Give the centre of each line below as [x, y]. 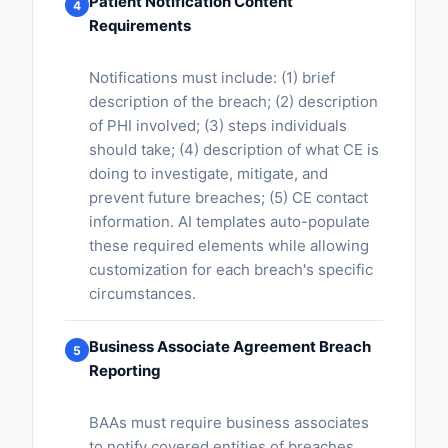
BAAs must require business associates [229, 422]
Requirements [140, 25]
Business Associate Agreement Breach [230, 346]
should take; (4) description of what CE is [234, 149]
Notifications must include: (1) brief [212, 77]
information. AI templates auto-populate [229, 221]
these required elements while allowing [229, 245]
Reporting [125, 370]
